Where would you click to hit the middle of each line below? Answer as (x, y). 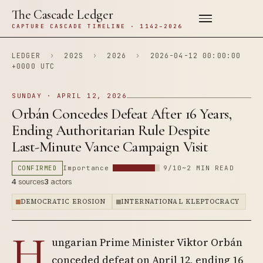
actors (60, 181)
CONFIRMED (38, 168)
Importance (86, 168)
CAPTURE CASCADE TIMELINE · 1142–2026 (97, 26)
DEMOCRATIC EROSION (63, 202)
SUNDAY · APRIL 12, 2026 (70, 96)
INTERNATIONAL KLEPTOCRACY (180, 202)
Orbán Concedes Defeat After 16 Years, (122, 114)
